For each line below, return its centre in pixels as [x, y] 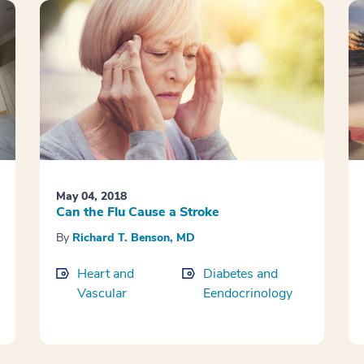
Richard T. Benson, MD [133, 238]
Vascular [102, 294]
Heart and [105, 274]
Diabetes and [240, 274]
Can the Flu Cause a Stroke [137, 212]
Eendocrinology [247, 294]
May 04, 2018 [91, 197]
